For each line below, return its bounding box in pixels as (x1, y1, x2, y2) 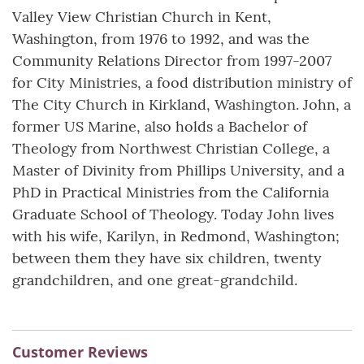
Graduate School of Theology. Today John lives (12, 205, 334, 224)
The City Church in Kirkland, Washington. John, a (12, 95, 351, 115)
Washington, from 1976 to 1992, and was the (12, 29, 310, 49)
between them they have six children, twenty (12, 249, 322, 268)
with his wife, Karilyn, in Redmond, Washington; (12, 227, 340, 246)
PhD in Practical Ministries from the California (12, 183, 329, 202)
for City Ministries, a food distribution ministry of (12, 73, 352, 93)
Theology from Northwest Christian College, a (12, 139, 330, 158)
